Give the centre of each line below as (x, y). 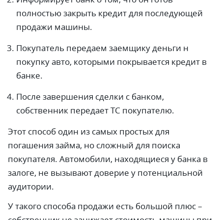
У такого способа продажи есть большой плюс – (105, 206)
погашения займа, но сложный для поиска (94, 145)
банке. (29, 75)
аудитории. (31, 186)
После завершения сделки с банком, (90, 96)
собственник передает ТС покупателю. (95, 110)
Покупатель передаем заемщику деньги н (102, 48)
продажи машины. (54, 27)
